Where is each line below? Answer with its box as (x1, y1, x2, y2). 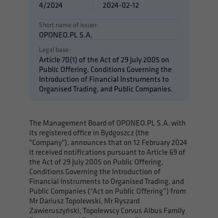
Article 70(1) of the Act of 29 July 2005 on (39, 54, 169, 64)
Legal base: (39, 45, 71, 54)
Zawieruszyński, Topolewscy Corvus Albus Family (29, 205, 185, 215)
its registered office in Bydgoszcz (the (29, 127, 149, 137)
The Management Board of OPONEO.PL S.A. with (29, 118, 186, 127)
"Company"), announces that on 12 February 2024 (29, 137, 187, 147)
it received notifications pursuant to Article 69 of (29, 147, 185, 157)
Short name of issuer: (39, 20, 98, 29)
